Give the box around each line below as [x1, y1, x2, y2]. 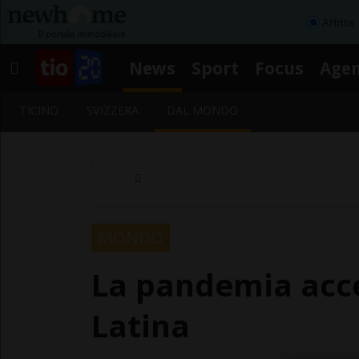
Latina [91, 304, 190, 346]
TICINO [19, 103, 58, 118]
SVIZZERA [87, 103, 139, 118]
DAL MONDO [167, 103, 239, 118]
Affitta [322, 14, 353, 30]
